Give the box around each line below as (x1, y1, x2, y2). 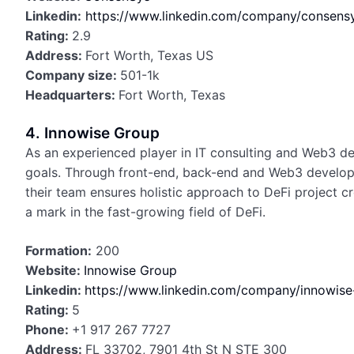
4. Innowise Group (25, 124, 160, 142)
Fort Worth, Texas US (85, 47, 213, 63)
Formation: (25, 243, 92, 258)
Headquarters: (25, 87, 119, 103)
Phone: (25, 322, 72, 337)
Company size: (25, 67, 120, 83)
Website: (25, 262, 84, 278)
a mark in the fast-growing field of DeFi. (25, 204, 265, 220)
